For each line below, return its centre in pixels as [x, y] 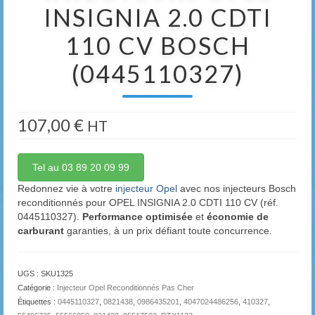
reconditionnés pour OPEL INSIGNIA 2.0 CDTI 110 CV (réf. [148, 203]
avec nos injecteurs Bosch [237, 189]
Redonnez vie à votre [66, 189]
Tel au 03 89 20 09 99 [81, 168]
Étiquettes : [38, 302]
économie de [238, 217]
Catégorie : [37, 288]
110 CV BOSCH [157, 46]
